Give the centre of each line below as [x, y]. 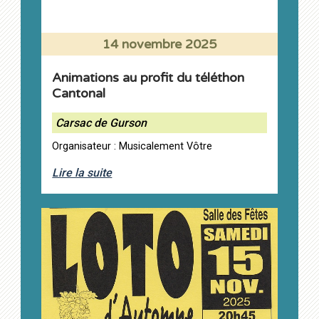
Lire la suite [82, 172]
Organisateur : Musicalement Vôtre [132, 146]
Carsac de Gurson [101, 122]
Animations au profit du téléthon [148, 77]
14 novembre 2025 [159, 44]
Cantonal [79, 93]
